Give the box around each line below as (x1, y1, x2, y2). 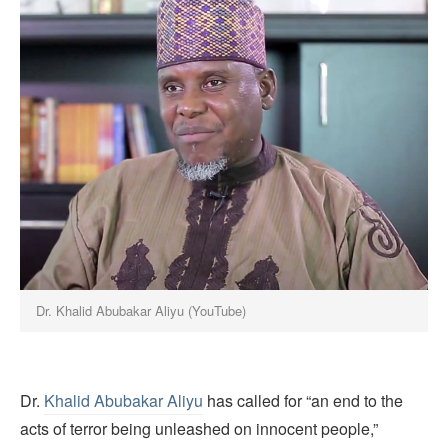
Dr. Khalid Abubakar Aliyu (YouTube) (36, 301, 247, 321)
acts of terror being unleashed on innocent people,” (20, 416, 378, 440)
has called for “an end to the (203, 388, 403, 412)
